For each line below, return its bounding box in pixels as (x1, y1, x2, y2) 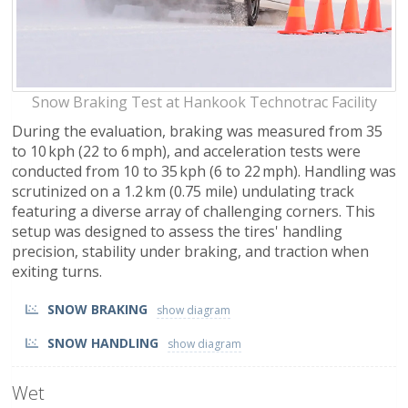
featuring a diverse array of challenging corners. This (12, 200, 375, 221)
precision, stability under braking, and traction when (12, 240, 369, 261)
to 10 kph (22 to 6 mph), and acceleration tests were (12, 140, 361, 161)
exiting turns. (12, 260, 102, 281)
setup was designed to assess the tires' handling (12, 220, 342, 241)
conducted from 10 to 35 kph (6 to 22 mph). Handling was (12, 160, 396, 181)
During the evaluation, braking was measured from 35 (12, 120, 382, 141)
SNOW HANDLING (47, 333, 158, 352)
